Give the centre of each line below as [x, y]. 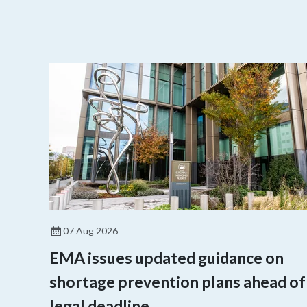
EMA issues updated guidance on [167, 257]
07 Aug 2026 [90, 230]
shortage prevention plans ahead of [177, 281]
